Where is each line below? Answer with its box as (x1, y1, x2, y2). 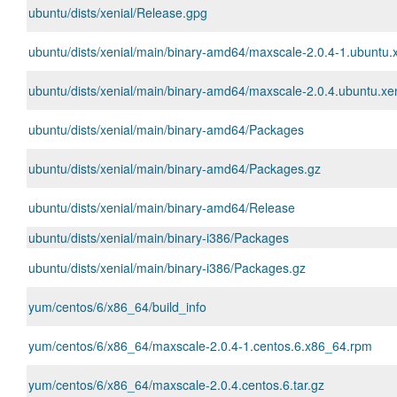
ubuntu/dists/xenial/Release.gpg (28, 4, 207, 21)
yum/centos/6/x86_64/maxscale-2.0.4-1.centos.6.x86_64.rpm (28, 337, 372, 354)
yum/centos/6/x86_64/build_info (28, 298, 206, 315)
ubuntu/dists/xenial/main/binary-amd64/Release (28, 198, 295, 216)
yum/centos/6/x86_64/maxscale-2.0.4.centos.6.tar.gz (28, 376, 324, 393)
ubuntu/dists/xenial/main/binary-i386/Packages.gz (28, 259, 306, 276)
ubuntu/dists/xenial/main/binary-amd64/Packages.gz (28, 160, 321, 177)
